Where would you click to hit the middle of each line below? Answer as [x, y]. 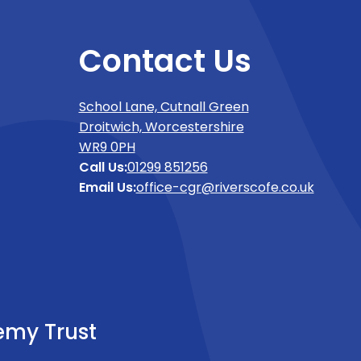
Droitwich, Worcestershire [161, 127]
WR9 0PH [107, 147]
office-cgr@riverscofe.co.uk [225, 187]
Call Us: [103, 167]
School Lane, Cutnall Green [164, 106]
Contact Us [165, 60]
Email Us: [107, 187]
